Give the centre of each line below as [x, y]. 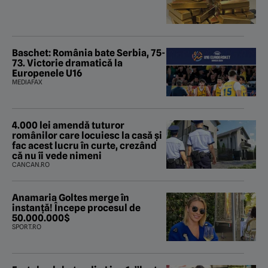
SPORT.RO [27, 227]
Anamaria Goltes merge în [71, 198]
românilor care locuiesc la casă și [87, 136]
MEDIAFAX [27, 82]
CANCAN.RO [31, 165]
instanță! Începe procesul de [76, 208]
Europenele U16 [47, 74]
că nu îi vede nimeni [57, 156]
